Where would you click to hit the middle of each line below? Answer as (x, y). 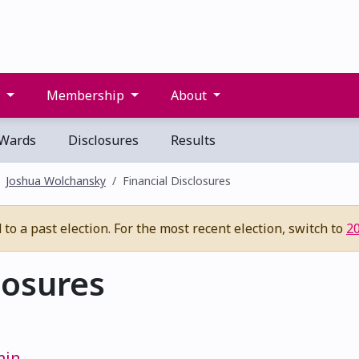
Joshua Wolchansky (56, 181)
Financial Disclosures (177, 181)
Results (192, 140)
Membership (86, 95)
